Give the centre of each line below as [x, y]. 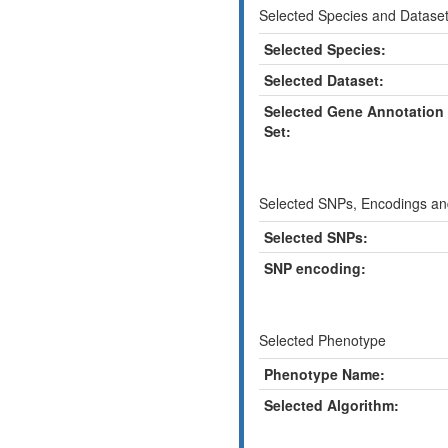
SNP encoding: [315, 268]
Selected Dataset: [324, 80]
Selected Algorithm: [331, 405]
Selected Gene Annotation [354, 111]
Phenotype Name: [324, 374]
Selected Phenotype [322, 340]
